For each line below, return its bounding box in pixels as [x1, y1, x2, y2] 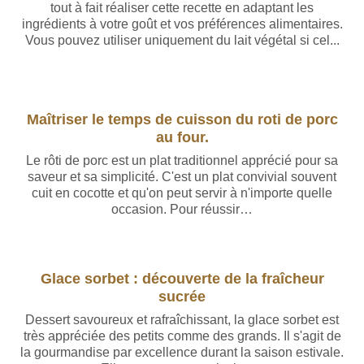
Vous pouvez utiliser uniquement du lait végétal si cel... [24, 33, 340, 47]
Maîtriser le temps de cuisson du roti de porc [26, 110, 338, 128]
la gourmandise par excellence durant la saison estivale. [20, 345, 344, 359]
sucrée [158, 288, 206, 305]
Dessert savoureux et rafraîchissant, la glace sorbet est [25, 313, 339, 327]
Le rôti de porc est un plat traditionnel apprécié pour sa [26, 154, 338, 167]
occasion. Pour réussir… [111, 202, 253, 216]
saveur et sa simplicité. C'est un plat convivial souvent [28, 170, 336, 184]
